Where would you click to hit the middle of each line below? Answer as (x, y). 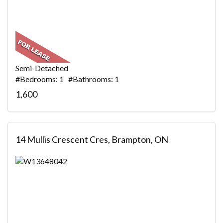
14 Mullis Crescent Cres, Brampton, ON (92, 140)
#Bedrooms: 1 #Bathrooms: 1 (67, 79)
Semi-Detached (42, 68)
